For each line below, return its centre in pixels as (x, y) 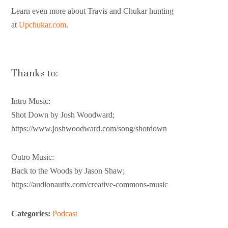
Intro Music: (32, 101)
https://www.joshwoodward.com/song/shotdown (89, 129)
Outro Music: (33, 157)
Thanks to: (35, 73)
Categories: (32, 213)
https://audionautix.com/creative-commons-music (90, 185)
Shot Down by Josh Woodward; (63, 115)
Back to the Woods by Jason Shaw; (68, 171)
